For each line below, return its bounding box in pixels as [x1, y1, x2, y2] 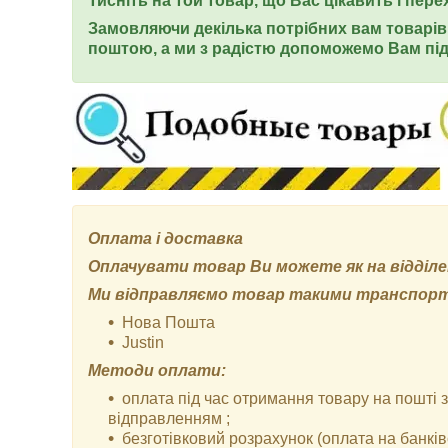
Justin [122, 334, 168, 351]
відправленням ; [108, 410, 234, 427]
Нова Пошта [122, 314, 219, 331]
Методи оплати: [88, 362, 226, 379]
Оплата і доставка [88, 230, 243, 247]
